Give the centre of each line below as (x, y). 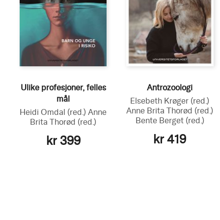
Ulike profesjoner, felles (63, 87)
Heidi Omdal (44, 112)
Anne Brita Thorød (161, 110)
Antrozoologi (170, 87)
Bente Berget (160, 120)
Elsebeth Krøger (161, 101)
